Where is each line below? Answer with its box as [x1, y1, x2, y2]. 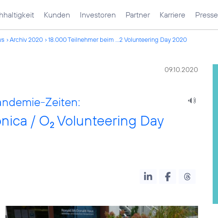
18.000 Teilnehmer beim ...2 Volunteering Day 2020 [48, 36, 187, 43]
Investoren [80, 10, 116, 19]
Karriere [160, 10, 185, 19]
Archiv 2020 [10, 36, 43, 43]
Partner [126, 10, 150, 19]
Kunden [44, 10, 70, 19]
